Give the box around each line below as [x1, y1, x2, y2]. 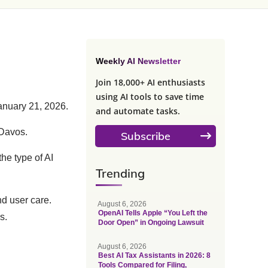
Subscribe [120, 129, 170, 143]
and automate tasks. [95, 105, 180, 117]
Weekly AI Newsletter [95, 56, 181, 66]
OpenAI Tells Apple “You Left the [98, 208, 208, 217]
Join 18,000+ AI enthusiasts [95, 76, 205, 88]
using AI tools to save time [95, 90, 204, 102]
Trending [95, 165, 145, 181]
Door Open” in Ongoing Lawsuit [98, 218, 204, 227]
